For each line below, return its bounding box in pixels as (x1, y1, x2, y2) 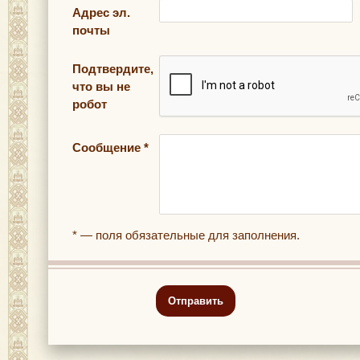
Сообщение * (72, 141, 149, 154)
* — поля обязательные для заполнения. (72, 228, 300, 242)
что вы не (72, 80, 130, 93)
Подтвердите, (72, 62, 153, 76)
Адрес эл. (72, 6, 130, 19)
